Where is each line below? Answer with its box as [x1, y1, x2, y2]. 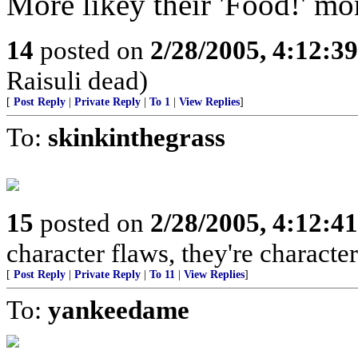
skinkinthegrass [48, 122, 225, 152]
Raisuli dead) [6, 66, 148, 95]
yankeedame [48, 295, 189, 324]
